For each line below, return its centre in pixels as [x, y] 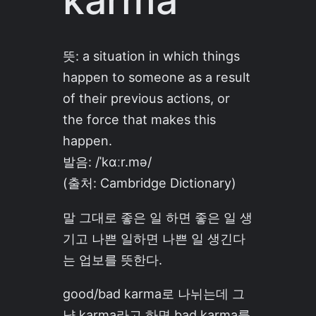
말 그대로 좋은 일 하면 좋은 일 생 [157, 217]
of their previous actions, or [146, 98]
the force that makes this [139, 120]
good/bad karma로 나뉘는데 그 [153, 293]
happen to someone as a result [156, 77]
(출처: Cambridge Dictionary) [149, 183]
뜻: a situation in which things [151, 56]
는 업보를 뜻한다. [112, 259]
